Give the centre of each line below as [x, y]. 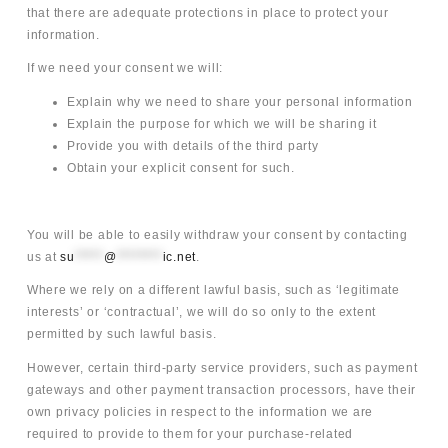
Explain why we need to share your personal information [239, 101]
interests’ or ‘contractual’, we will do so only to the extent [201, 312]
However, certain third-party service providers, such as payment [222, 367]
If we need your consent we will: [125, 68]
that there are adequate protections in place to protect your [207, 12]
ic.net [179, 256]
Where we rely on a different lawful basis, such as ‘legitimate [213, 290]
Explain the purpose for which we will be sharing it [221, 123]
